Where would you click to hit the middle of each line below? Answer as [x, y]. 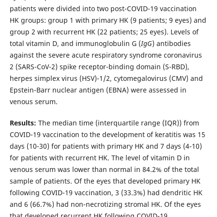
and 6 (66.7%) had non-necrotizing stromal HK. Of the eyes [105, 204]
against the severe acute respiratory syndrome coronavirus [106, 55]
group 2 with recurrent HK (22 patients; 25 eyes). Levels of [104, 32]
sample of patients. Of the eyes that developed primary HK [105, 181]
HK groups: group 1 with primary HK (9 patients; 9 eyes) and [108, 20]
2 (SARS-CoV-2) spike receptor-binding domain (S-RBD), [99, 67]
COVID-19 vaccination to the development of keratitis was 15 [107, 135]
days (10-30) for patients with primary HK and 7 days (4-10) [106, 146]
